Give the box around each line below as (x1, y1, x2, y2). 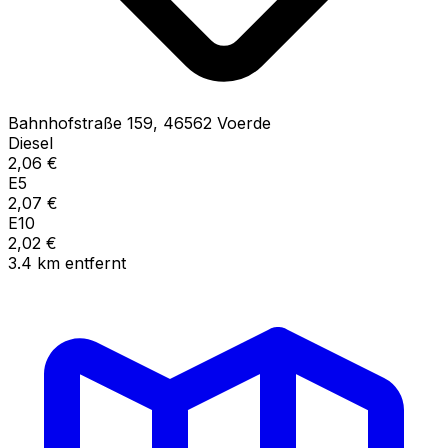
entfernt (65, 252, 126, 273)
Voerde (217, 112, 271, 133)
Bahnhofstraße (8, 112, 122, 133)
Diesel (8, 132, 53, 153)
